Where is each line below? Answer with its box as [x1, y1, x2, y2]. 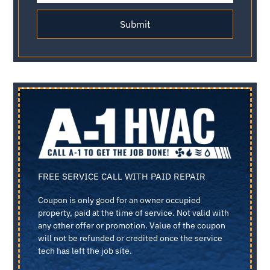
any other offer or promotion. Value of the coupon [38, 220, 225, 231]
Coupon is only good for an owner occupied [38, 195, 201, 206]
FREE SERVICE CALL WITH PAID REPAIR [38, 171, 206, 183]
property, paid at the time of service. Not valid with [38, 207, 229, 219]
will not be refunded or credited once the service [38, 233, 222, 244]
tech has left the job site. [38, 245, 132, 257]
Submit [119, 17, 151, 30]
